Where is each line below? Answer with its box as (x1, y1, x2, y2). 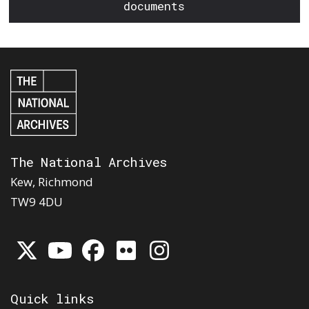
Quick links (10, 289, 94, 307)
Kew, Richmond (10, 173, 93, 190)
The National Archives (10, 152, 168, 170)
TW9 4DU (10, 193, 63, 210)
